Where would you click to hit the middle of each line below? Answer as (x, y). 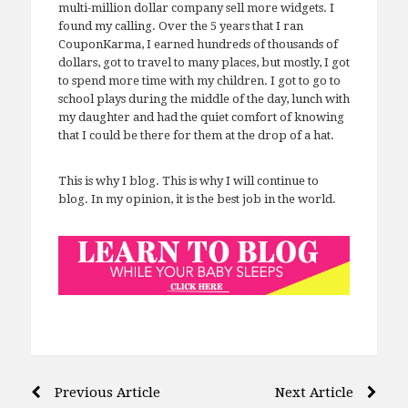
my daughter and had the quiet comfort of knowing (201, 117)
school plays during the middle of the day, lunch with (204, 99)
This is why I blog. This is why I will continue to (188, 181)
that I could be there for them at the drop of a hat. (196, 136)
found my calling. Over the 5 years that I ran (180, 26)
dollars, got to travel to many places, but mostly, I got (204, 63)
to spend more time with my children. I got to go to (199, 81)
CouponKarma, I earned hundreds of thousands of (198, 45)
